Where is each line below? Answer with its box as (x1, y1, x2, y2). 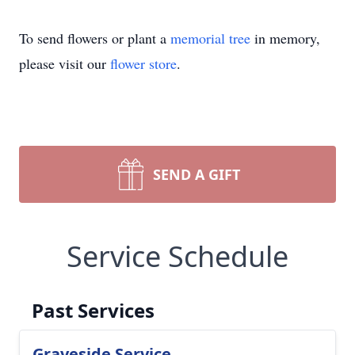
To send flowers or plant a (19, 29, 170, 48)
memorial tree (170, 29, 250, 48)
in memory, (250, 29, 320, 48)
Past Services (32, 297, 155, 323)
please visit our (19, 54, 110, 73)
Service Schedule (67, 237, 288, 276)
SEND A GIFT (153, 165, 240, 184)
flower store (110, 54, 177, 73)
